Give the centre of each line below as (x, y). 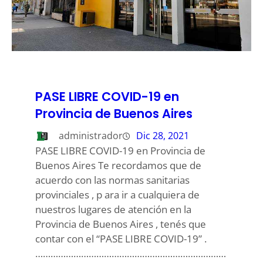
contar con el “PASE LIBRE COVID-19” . (121, 238)
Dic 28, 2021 (163, 135)
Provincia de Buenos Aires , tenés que (121, 224)
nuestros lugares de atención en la (113, 209)
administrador (91, 135)
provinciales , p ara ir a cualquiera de (117, 194)
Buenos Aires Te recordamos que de (118, 165)
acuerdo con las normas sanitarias (112, 180)
